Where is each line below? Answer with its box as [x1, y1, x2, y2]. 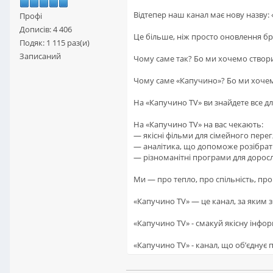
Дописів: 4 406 [19, 23, 72, 35]
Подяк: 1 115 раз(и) [19, 37, 90, 48]
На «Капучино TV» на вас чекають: [133, 119, 263, 130]
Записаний [19, 50, 61, 62]
